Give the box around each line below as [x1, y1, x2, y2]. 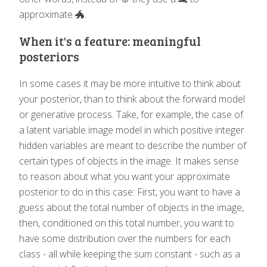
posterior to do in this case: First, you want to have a [19, 185, 240, 198]
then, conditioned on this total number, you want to [19, 216, 234, 229]
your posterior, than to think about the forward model [19, 92, 245, 105]
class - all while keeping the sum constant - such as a [19, 247, 240, 260]
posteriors [19, 48, 79, 65]
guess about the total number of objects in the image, [19, 200, 244, 214]
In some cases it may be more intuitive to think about [19, 76, 241, 90]
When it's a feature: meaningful [19, 32, 201, 49]
